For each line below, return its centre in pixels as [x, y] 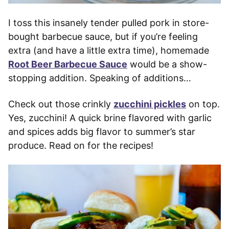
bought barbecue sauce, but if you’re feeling [103, 37]
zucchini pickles [150, 104]
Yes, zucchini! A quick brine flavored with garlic [110, 118]
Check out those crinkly [61, 104]
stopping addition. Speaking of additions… [100, 78]
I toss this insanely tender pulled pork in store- [109, 23]
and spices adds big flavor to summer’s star [102, 132]
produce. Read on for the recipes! [81, 146]
